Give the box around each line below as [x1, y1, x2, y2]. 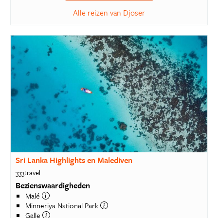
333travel [15, 167, 40, 178]
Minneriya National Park [25, 200, 100, 211]
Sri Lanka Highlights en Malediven [15, 154, 132, 166]
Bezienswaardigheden [15, 179, 90, 191]
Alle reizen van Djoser [73, 7, 145, 18]
